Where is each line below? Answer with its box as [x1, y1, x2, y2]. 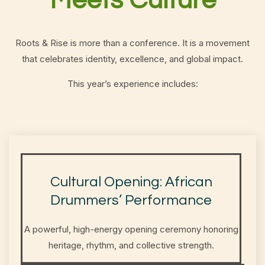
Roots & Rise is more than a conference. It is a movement [15, 37, 250, 49]
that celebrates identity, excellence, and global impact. [22, 53, 243, 65]
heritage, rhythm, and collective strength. [48, 240, 214, 251]
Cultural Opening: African [50, 174, 212, 190]
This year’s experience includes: [67, 77, 198, 89]
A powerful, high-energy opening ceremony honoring [24, 224, 238, 235]
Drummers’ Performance [50, 193, 212, 208]
